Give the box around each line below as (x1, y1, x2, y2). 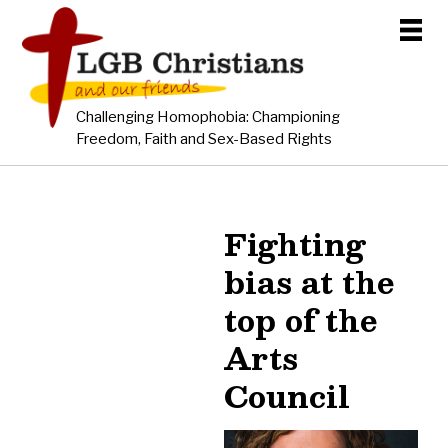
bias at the (223, 257, 395, 308)
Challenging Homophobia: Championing (76, 107, 341, 126)
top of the (223, 295, 378, 346)
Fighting (223, 219, 366, 270)
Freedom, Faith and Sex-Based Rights (76, 129, 333, 148)
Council (223, 371, 350, 422)
